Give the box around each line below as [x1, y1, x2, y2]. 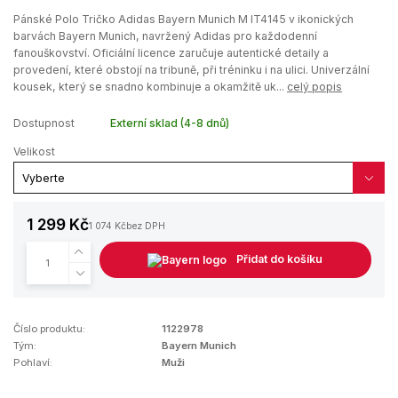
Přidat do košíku [236, 252, 323, 267]
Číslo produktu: [13, 322, 85, 336]
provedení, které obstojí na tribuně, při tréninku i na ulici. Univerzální [13, 62, 370, 76]
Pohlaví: [13, 356, 52, 370]
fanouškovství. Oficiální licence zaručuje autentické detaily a [13, 45, 329, 60]
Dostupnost [13, 115, 75, 130]
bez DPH [126, 220, 165, 233]
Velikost [13, 144, 55, 158]
